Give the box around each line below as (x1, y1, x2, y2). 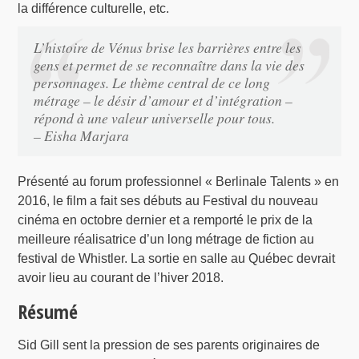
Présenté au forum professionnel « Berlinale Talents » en (18, 175, 340, 189)
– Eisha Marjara (34, 126, 130, 146)
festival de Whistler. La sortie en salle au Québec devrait (18, 252, 336, 266)
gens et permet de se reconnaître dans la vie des (34, 55, 305, 75)
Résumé (18, 298, 79, 325)
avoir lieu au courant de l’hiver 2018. (18, 271, 224, 285)
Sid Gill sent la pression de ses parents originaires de (18, 338, 321, 353)
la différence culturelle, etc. (18, 2, 170, 16)
